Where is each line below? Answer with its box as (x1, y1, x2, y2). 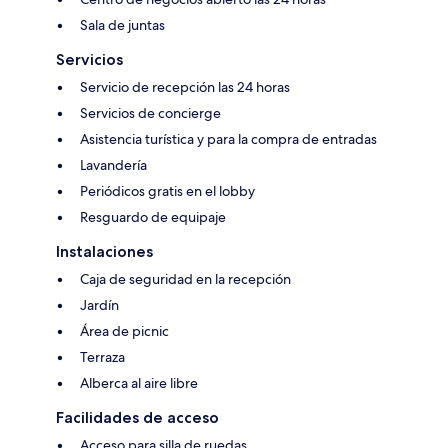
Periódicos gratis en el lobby (80, 182, 255, 201)
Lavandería (80, 156, 147, 175)
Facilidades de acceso (56, 408, 219, 428)
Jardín (80, 296, 119, 315)
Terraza (80, 348, 125, 367)
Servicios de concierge (80, 104, 221, 123)
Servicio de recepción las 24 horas (80, 78, 290, 97)
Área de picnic (80, 322, 169, 341)
